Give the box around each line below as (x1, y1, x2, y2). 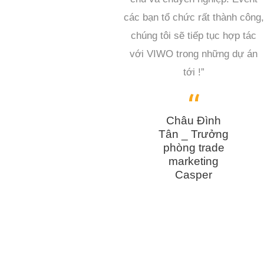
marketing (169, 154, 219, 167)
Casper (175, 168, 213, 181)
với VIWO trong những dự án (130, 48, 258, 60)
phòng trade (163, 141, 225, 154)
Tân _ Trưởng (159, 127, 229, 140)
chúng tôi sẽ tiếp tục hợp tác (131, 30, 257, 42)
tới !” (183, 67, 204, 78)
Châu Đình (166, 114, 222, 127)
